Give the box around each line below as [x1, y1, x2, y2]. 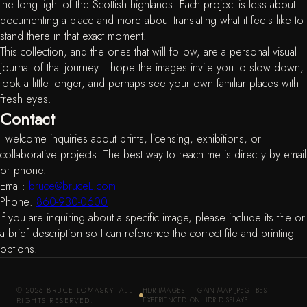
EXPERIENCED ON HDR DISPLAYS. [143, 295, 251, 305]
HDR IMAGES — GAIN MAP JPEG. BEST [143, 286, 272, 295]
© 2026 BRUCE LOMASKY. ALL [16, 285, 134, 295]
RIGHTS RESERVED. [16, 295, 94, 306]
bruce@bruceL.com [29, 178, 116, 194]
